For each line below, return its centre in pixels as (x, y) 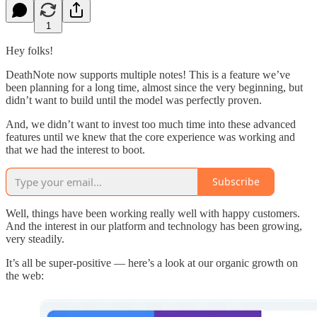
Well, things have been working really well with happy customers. (153, 213)
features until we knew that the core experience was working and (150, 137)
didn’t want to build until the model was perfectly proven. (134, 100)
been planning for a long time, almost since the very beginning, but (154, 87)
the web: (25, 275)
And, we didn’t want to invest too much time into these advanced (151, 124)
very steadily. (35, 238)
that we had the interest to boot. (75, 149)
